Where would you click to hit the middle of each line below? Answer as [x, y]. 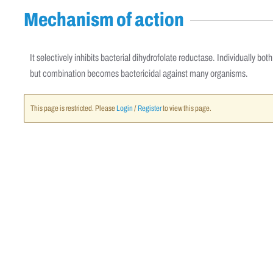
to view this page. [186, 108]
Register [150, 108]
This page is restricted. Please [73, 108]
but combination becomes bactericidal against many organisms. [139, 73]
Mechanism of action [104, 19]
